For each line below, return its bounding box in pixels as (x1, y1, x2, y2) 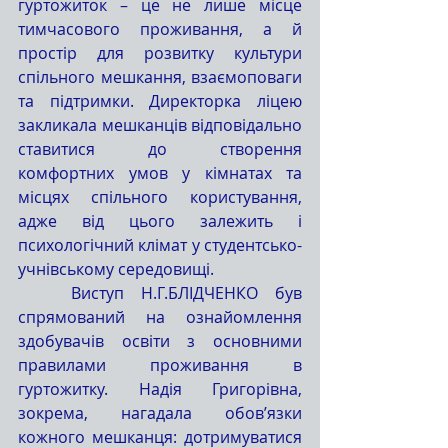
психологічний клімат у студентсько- (18, 233, 302, 256)
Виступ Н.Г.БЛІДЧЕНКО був (18, 281, 71, 304)
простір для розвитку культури (18, 41, 302, 64)
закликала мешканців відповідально (18, 113, 302, 136)
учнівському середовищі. (18, 257, 214, 280)
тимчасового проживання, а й (18, 17, 302, 40)
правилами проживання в (18, 353, 302, 376)
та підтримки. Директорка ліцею (18, 89, 302, 112)
